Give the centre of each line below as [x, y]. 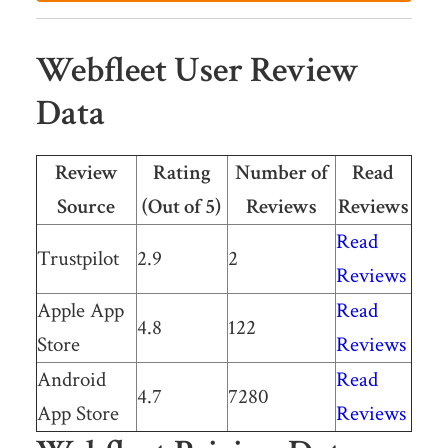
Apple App [80, 310]
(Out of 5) [182, 206]
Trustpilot [77, 258]
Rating [181, 172]
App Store [77, 413]
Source [86, 206]
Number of [281, 172]
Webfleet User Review [197, 70]
